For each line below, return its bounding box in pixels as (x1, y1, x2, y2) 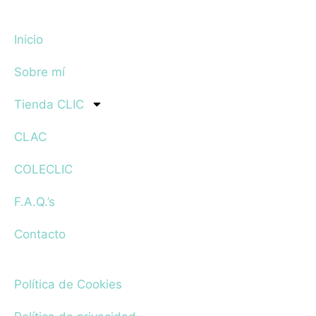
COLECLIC (14, 162, 73, 176)
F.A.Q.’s (14, 194, 55, 209)
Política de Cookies (14, 276, 122, 291)
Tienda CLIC (14, 97, 84, 111)
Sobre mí (14, 64, 65, 79)
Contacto (14, 226, 66, 241)
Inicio (14, 32, 43, 47)
